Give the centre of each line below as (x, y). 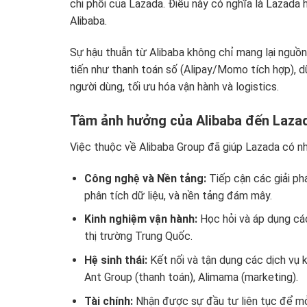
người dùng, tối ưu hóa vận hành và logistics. (174, 87)
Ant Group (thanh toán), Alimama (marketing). (191, 277)
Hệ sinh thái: (115, 260)
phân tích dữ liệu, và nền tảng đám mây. (178, 195)
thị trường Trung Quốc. (138, 236)
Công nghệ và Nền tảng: (145, 178)
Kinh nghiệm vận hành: (140, 219)
